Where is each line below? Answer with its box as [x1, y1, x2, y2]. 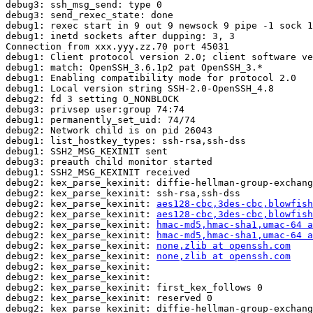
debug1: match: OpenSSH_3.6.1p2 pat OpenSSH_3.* [6, 62, 263, 73]
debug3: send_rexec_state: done [6, 10, 173, 21]
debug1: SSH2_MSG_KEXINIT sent [6, 146, 168, 157]
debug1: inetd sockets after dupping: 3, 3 [6, 31, 235, 42]
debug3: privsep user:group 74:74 [6, 104, 184, 115]
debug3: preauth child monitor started [6, 156, 212, 168]
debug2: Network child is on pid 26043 [6, 125, 212, 136]
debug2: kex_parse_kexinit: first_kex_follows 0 [6, 282, 268, 293]
